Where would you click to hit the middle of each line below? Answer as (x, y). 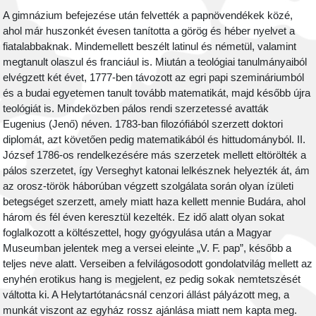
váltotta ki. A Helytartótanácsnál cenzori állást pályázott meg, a (146, 294)
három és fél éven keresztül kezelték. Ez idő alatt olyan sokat (144, 217)
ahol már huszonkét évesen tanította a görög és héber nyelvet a (149, 31)
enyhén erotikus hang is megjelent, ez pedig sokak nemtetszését (152, 279)
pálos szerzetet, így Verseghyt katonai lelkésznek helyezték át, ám (157, 170)
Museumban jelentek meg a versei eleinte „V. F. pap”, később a (147, 248)
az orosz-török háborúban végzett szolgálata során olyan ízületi (148, 186)
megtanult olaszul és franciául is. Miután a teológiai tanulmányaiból (155, 62)
